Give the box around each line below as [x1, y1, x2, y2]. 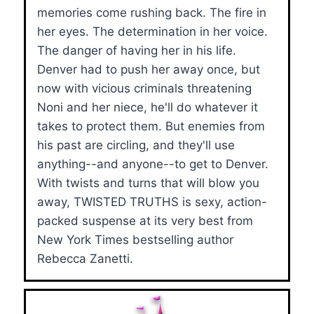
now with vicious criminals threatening [37, 81, 252, 95]
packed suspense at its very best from [37, 213, 253, 228]
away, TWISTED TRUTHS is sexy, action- [37, 194, 267, 209]
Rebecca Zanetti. [37, 251, 133, 266]
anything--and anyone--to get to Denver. [37, 156, 268, 171]
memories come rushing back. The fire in [37, 5, 266, 20]
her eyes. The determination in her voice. [37, 24, 268, 39]
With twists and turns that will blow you [37, 175, 259, 190]
